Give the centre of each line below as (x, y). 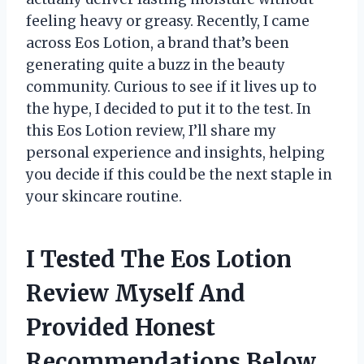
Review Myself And (136, 293)
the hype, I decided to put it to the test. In (169, 108)
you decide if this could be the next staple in (179, 174)
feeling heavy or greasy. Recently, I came (168, 21)
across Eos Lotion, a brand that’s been (158, 43)
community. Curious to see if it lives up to (171, 87)
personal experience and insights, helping (175, 152)
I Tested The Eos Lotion (159, 259)
